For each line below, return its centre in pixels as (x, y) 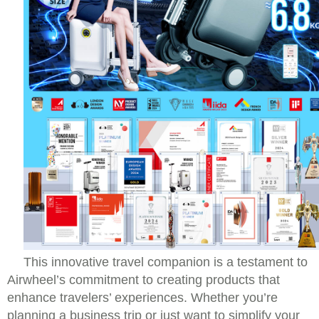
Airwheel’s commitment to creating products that (143, 279)
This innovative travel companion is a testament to (166, 262)
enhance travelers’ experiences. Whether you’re (142, 297)
